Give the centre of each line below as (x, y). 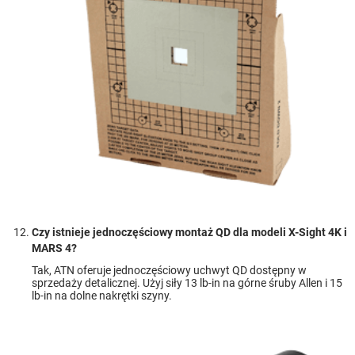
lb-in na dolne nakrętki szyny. (102, 295)
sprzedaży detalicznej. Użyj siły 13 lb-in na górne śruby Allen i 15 (187, 282)
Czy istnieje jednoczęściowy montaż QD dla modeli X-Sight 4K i (189, 232)
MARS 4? (54, 248)
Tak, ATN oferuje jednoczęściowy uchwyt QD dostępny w (169, 270)
